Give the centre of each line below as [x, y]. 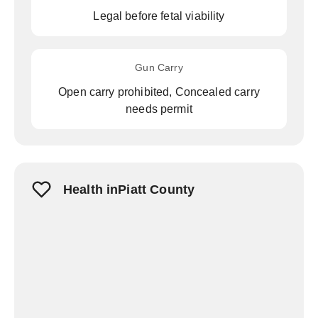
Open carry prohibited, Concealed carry [159, 92]
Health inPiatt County [129, 190]
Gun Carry [159, 67]
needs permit [159, 109]
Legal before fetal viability [159, 16]
